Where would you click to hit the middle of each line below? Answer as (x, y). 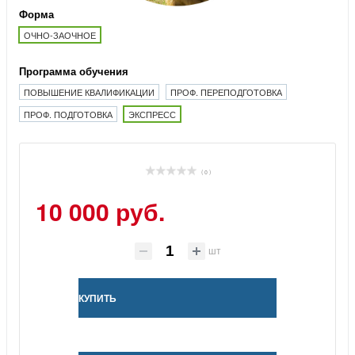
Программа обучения (74, 71)
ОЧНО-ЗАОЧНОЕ (60, 34)
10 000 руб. (100, 211)
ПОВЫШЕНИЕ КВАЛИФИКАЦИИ (89, 92)
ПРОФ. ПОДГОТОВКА (68, 114)
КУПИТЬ (97, 298)
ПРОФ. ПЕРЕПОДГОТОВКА (226, 92)
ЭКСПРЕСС (152, 114)
